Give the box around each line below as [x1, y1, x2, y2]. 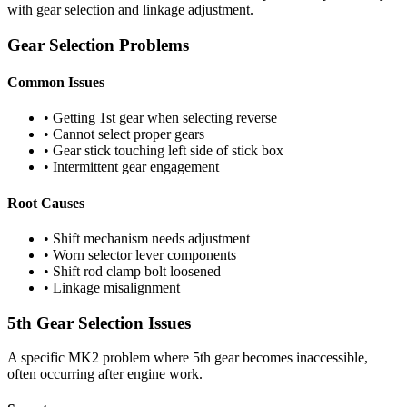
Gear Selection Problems [7, 35, 189, 55]
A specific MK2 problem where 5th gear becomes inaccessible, [7, 350, 368, 366]
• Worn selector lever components [44, 246, 236, 263]
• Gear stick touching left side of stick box [44, 143, 283, 159]
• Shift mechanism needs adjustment [44, 230, 250, 246]
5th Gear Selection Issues [7, 313, 191, 333]
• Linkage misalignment [44, 279, 180, 295]
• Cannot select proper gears [44, 126, 204, 143]
